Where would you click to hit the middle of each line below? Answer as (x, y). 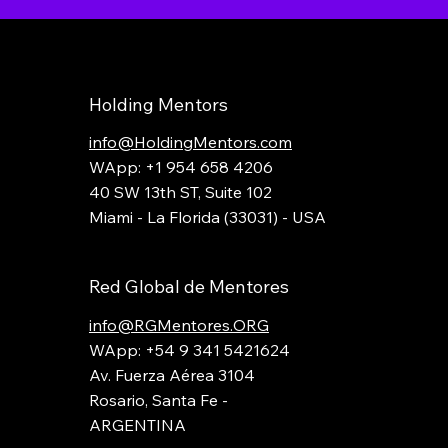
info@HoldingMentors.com (190, 141)
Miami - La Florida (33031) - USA (207, 216)
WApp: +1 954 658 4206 (180, 166)
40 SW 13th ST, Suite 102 (180, 191)
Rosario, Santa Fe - (158, 399)
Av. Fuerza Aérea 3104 (171, 374)
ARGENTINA (137, 424)
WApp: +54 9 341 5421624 (189, 349)
